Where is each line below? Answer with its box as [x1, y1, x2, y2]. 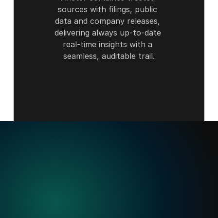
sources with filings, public [58, 4, 158, 14]
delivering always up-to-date [54, 28, 161, 37]
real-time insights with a [63, 39, 153, 49]
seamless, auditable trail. [63, 51, 155, 61]
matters [10, 190, 64, 208]
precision [112, 174, 177, 193]
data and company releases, [55, 16, 161, 26]
